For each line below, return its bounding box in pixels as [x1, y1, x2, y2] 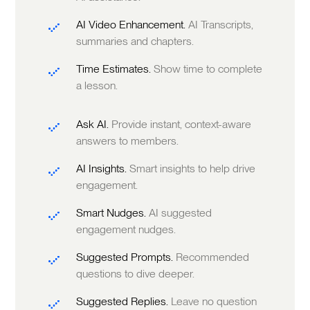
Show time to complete [154, 62, 263, 76]
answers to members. [76, 134, 179, 148]
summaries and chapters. [76, 35, 194, 48]
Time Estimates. [76, 62, 154, 76]
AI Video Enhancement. [76, 18, 189, 32]
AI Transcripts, [188, 18, 254, 32]
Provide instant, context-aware [111, 118, 252, 131]
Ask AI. [76, 118, 112, 131]
